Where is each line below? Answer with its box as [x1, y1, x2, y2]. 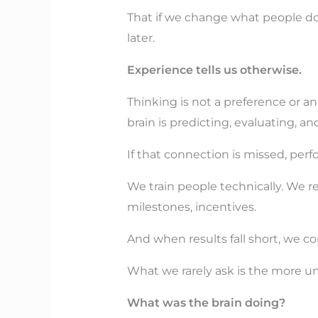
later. [126, 31, 155, 45]
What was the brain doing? [126, 296, 285, 310]
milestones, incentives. [126, 200, 256, 214]
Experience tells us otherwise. [126, 63, 302, 77]
